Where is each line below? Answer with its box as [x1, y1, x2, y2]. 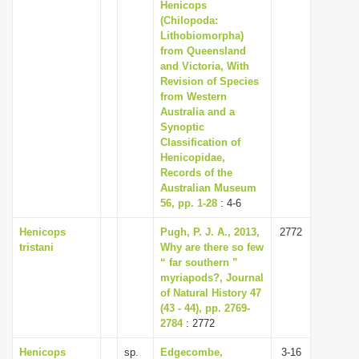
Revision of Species [160, 75, 259, 87]
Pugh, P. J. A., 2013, [160, 226, 260, 238]
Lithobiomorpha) [160, 30, 244, 42]
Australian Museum [160, 182, 256, 194]
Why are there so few [160, 241, 264, 253]
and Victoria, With [160, 60, 249, 72]
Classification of [160, 136, 240, 148]
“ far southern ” [160, 256, 238, 268]
